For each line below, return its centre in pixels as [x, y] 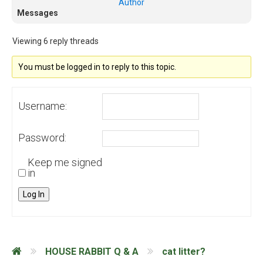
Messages [38, 13]
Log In [34, 195]
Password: [42, 138]
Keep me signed [65, 163]
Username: [43, 106]
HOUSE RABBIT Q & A [92, 251]
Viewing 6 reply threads [55, 41]
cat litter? [184, 251]
